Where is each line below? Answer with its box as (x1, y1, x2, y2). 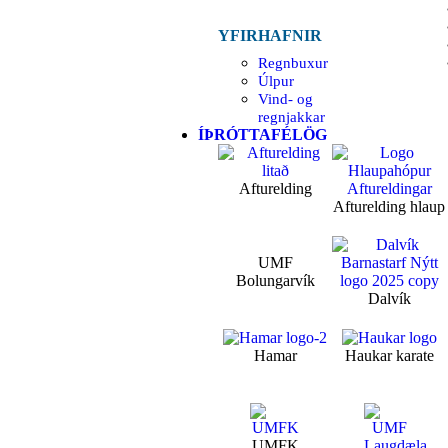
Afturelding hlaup (333, 197, 446, 215)
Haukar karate (344, 347, 434, 365)
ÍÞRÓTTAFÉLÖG (198, 125, 327, 143)
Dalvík (367, 289, 411, 307)
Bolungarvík (235, 271, 315, 289)
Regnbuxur (258, 54, 328, 71)
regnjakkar (258, 108, 325, 125)
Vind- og (258, 90, 313, 107)
